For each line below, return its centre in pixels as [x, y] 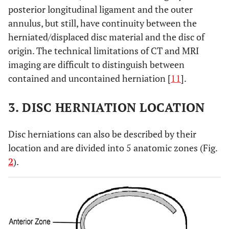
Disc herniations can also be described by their [102, 134]
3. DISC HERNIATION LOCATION [107, 107]
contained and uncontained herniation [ [89, 78]
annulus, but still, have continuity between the [102, 23]
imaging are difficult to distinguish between [96, 64]
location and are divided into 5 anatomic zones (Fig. [113, 147]
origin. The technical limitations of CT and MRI [104, 50]
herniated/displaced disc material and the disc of [106, 37]
